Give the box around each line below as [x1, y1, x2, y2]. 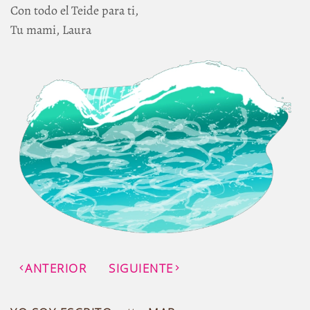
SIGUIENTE [109, 260, 174, 277]
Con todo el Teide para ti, [10, 2, 138, 19]
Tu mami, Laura [10, 21, 91, 38]
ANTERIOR [25, 260, 86, 277]
